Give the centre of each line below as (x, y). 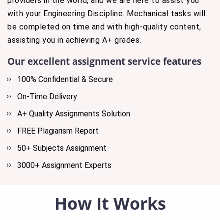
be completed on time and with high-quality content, (104, 27)
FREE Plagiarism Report (58, 131)
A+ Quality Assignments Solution (74, 114)
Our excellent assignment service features (104, 61)
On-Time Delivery (47, 96)
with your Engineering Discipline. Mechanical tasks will (107, 14)
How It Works (110, 203)
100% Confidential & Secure (65, 79)
